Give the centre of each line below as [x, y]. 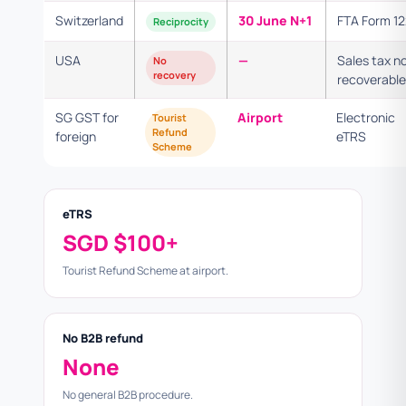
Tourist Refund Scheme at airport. [145, 271]
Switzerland [89, 20]
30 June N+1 [275, 20]
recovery [174, 75]
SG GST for [87, 117]
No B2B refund [103, 338]
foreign [76, 136]
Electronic [366, 117]
